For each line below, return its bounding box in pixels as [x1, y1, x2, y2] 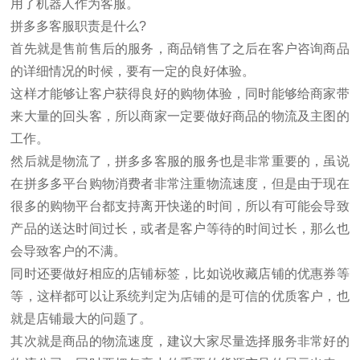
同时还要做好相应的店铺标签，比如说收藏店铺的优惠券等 [10, 267, 350, 280]
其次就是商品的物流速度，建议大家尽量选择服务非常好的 [10, 334, 350, 348]
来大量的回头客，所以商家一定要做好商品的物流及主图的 [10, 109, 350, 123]
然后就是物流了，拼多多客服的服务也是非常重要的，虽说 [10, 154, 350, 168]
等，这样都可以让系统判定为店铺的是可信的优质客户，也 [10, 289, 350, 303]
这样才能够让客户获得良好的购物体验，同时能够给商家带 [10, 87, 350, 100]
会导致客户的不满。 [10, 244, 127, 258]
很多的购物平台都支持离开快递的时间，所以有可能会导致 [10, 199, 350, 213]
